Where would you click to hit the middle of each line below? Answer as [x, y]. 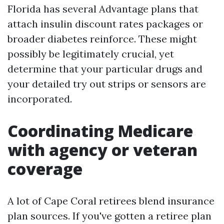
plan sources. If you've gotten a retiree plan [109, 216]
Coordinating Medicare [100, 131]
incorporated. [40, 99]
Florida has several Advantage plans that [103, 9]
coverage [45, 169]
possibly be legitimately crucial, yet [91, 54]
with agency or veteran [102, 150]
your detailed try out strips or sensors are [107, 84]
